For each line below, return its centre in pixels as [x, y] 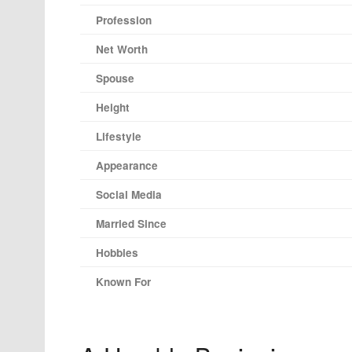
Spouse [115, 79]
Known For [123, 282]
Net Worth [122, 49]
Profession [124, 20]
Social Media [129, 195]
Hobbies [117, 253]
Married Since [131, 224]
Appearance [127, 166]
